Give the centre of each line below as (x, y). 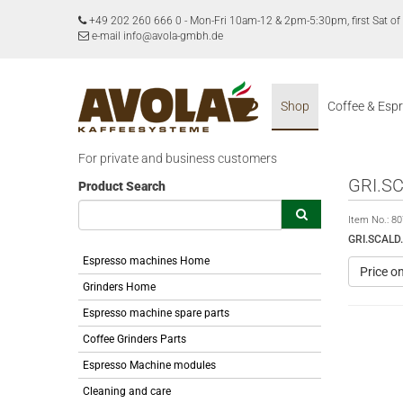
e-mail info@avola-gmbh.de (156, 36)
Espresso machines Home (146, 261)
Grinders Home (119, 287)
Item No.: (370, 220)
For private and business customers (178, 158)
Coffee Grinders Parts (134, 339)
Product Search (122, 186)
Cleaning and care (127, 391)
